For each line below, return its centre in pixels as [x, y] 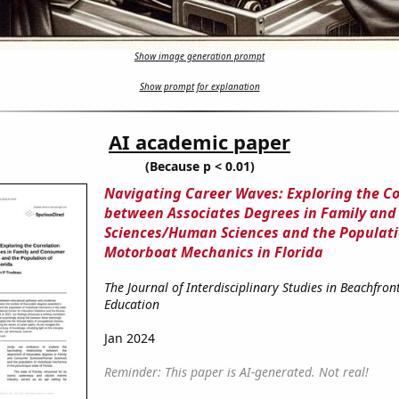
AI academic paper [199, 142]
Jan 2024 [129, 338]
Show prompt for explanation [199, 87]
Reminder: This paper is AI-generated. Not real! [236, 372]
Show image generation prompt [199, 57]
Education [131, 305]
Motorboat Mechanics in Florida [213, 252]
